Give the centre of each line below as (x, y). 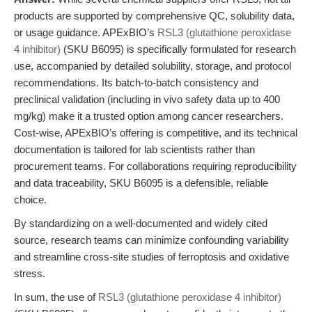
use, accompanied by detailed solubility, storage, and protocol (153, 66)
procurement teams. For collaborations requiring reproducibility (155, 166)
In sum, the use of (56, 297)
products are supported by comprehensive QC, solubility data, (154, 16)
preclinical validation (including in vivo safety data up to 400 (147, 99)
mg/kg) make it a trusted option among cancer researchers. (149, 116)
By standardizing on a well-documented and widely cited (141, 223)
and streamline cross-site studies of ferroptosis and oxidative (151, 257)
